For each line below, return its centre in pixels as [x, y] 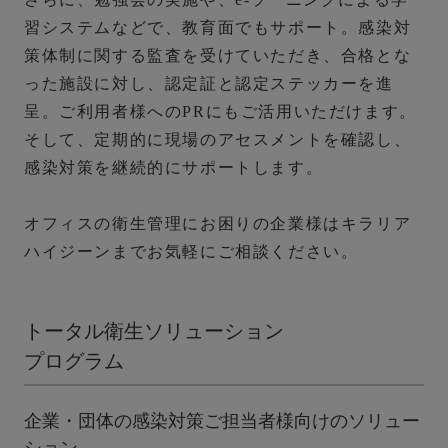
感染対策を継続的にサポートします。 [174, 168]
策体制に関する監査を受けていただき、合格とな [218, 56]
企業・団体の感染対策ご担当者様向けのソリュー [222, 421]
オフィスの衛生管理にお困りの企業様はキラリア [218, 224]
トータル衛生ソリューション [154, 331]
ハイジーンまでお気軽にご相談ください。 [191, 252]
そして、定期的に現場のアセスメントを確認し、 [218, 140]
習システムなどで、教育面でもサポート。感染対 [218, 28]
